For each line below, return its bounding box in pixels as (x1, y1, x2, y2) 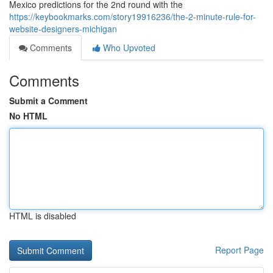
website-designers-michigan (9, 23, 117, 35)
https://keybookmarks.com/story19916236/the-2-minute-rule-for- (9, 10, 256, 23)
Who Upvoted (101, 41, 155, 54)
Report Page (215, 244, 264, 256)
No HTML (9, 110, 48, 122)
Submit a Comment (9, 94, 88, 107)
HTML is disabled (9, 210, 76, 222)
